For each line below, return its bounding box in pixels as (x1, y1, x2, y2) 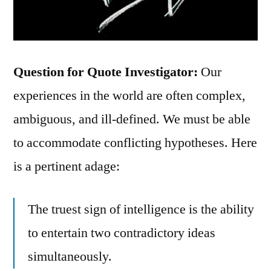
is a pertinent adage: (13, 157, 120, 175)
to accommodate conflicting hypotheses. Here (13, 134, 257, 151)
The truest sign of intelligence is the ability (28, 200, 254, 218)
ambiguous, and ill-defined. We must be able (13, 110, 250, 128)
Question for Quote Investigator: (13, 63, 198, 80)
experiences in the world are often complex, (13, 87, 246, 104)
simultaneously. (28, 247, 112, 265)
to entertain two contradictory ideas (28, 224, 215, 241)
